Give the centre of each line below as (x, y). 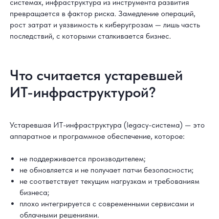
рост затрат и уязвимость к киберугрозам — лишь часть (105, 25)
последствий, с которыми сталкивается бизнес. (90, 36)
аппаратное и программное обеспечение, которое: (97, 136)
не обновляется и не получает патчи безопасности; (107, 170)
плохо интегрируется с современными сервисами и (107, 204)
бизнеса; (34, 192)
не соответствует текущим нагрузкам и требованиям (109, 181)
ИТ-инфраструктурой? (83, 92)
